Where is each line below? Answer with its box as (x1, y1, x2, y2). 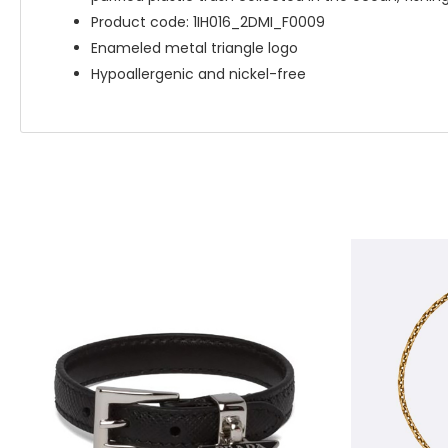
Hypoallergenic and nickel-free (91, 64, 306, 84)
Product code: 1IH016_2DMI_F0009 (91, 12, 325, 32)
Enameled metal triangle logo (91, 38, 298, 58)
